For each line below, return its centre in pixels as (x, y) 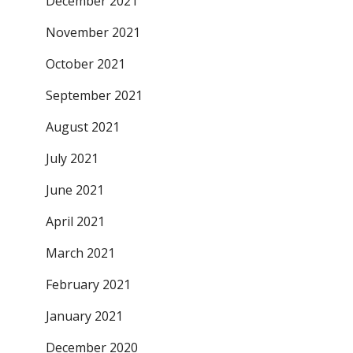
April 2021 (75, 221)
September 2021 (94, 95)
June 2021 (74, 190)
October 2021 (85, 64)
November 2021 (93, 32)
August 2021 (82, 127)
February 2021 (88, 284)
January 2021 (84, 316)
